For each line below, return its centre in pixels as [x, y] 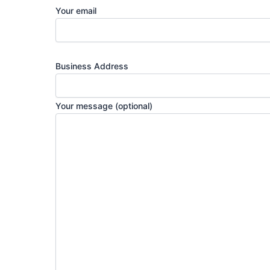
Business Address [92, 66]
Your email [76, 10]
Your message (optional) [104, 105]
